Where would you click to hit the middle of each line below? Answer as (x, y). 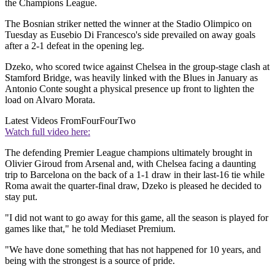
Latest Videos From (43, 121)
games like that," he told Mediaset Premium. (90, 229)
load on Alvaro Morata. (50, 100)
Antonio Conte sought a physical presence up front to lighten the (130, 89)
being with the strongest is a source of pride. (90, 261)
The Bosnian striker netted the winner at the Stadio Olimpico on (128, 24)
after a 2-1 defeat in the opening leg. (75, 46)
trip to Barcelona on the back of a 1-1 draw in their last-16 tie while (135, 175)
